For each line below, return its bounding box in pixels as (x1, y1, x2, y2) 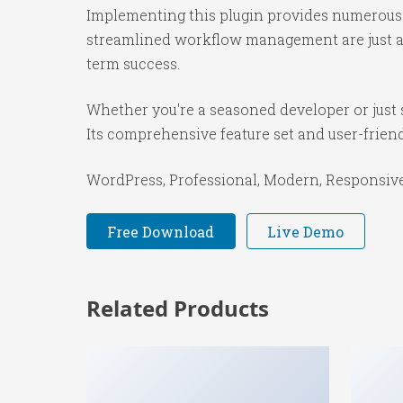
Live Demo (267, 221, 345, 241)
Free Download (107, 221, 215, 241)
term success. (86, 54, 180, 73)
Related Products (86, 293, 269, 324)
